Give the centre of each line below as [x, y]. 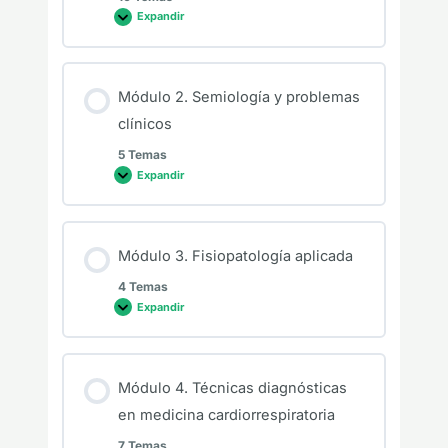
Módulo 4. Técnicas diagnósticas [232, 387]
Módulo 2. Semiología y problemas [238, 97]
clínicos [144, 124]
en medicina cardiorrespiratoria [226, 414]
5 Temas [142, 155]
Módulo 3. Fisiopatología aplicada [235, 256]
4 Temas [142, 287]
